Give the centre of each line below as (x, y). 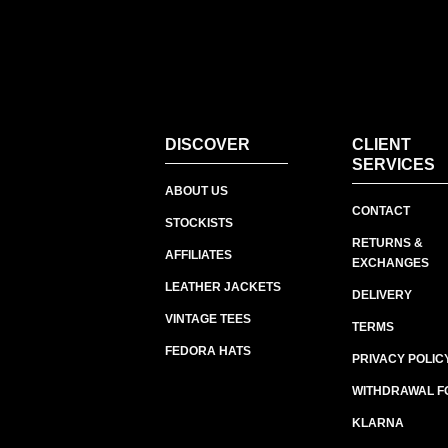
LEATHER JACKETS (222, 287)
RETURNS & (387, 243)
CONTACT (380, 211)
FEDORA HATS (207, 351)
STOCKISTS (198, 223)
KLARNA (377, 423)
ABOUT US (196, 191)
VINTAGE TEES (207, 319)
